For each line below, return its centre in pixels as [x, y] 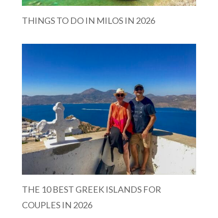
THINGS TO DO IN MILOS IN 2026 [88, 20]
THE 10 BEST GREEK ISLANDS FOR [91, 189]
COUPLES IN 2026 [57, 205]
